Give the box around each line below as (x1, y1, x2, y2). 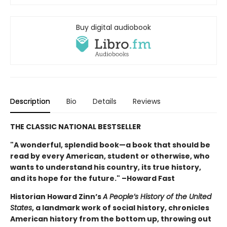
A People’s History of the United (103, 192, 211, 202)
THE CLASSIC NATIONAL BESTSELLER (10, 122, 141, 132)
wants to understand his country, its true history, (10, 162, 201, 173)
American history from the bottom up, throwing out (10, 214, 211, 224)
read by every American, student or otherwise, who (10, 151, 210, 162)
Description (10, 96, 50, 107)
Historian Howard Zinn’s (10, 192, 103, 202)
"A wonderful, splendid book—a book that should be (10, 140, 210, 150)
